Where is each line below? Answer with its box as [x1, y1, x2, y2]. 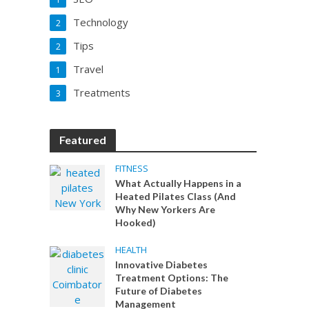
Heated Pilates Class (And [115, 190, 237, 202]
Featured [59, 133, 107, 146]
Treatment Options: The [115, 272, 229, 283]
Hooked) [115, 217, 157, 228]
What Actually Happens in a [115, 177, 242, 189]
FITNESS [115, 162, 149, 175]
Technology [73, 15, 129, 29]
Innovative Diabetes [115, 259, 208, 270]
